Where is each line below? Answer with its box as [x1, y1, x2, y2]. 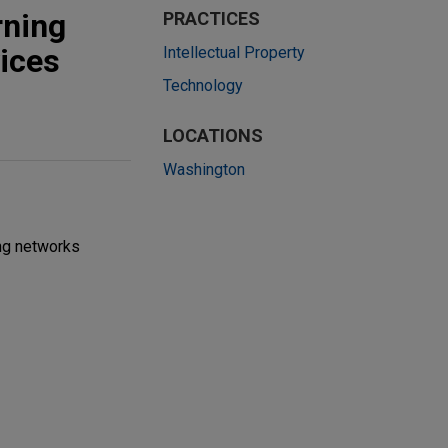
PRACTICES [163, 8, 260, 29]
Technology [163, 76, 243, 95]
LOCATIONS [163, 125, 263, 146]
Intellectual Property [163, 43, 305, 62]
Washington [163, 160, 245, 179]
